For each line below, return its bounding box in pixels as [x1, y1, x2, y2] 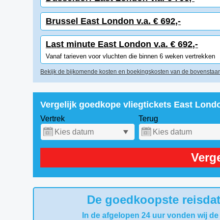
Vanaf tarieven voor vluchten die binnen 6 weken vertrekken [46, 53, 216, 60]
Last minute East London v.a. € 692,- [46, 39, 198, 49]
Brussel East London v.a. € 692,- [46, 16, 181, 26]
